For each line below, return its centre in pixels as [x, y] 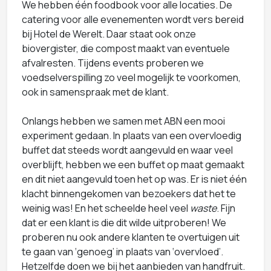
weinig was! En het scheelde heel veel [106, 208]
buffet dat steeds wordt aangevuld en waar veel [127, 150]
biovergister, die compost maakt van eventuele [126, 48]
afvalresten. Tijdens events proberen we [113, 63]
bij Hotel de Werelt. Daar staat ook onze [109, 34]
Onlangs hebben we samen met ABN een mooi [123, 121]
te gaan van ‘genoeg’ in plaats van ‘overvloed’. [122, 251]
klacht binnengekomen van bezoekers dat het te [129, 193]
